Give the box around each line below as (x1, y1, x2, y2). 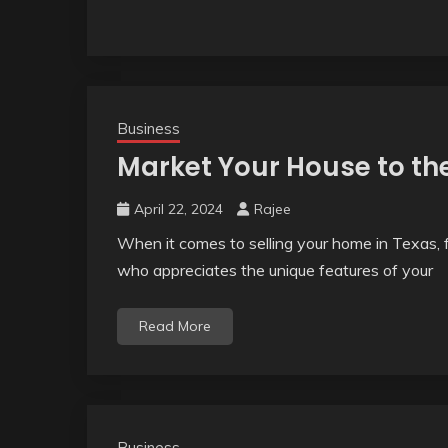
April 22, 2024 (134, 200, 223, 219)
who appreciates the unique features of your (117, 260, 433, 281)
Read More (139, 317, 211, 336)
